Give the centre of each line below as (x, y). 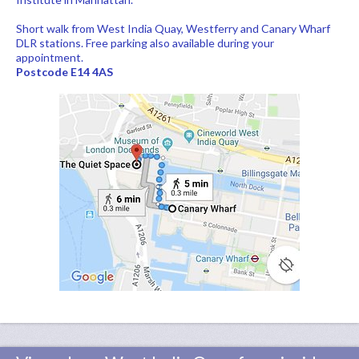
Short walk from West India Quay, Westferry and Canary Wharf (173, 28)
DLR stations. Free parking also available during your (145, 43)
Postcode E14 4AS (65, 72)
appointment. (50, 57)
